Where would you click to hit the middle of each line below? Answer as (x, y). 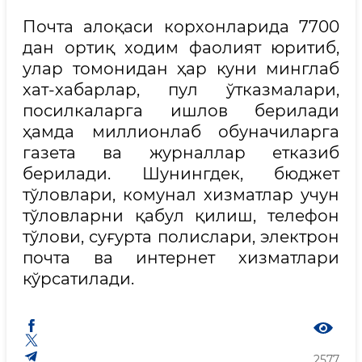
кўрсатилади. (78, 279)
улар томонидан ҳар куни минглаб (181, 69)
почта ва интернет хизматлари (181, 258)
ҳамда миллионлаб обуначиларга (181, 132)
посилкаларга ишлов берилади (181, 111)
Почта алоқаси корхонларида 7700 (181, 27)
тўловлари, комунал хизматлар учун (181, 195)
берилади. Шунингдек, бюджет (181, 174)
